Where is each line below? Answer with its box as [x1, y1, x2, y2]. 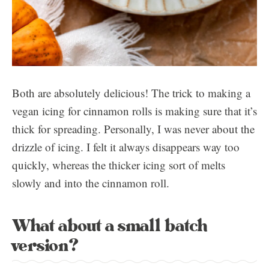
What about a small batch [12, 214, 207, 238]
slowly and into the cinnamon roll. [12, 175, 169, 190]
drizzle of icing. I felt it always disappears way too [12, 139, 240, 154]
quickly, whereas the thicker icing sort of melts [12, 157, 225, 172]
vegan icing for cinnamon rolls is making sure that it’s [12, 103, 257, 118]
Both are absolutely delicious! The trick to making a [12, 85, 250, 100]
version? [12, 234, 79, 258]
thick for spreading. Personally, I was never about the [12, 121, 255, 136]
